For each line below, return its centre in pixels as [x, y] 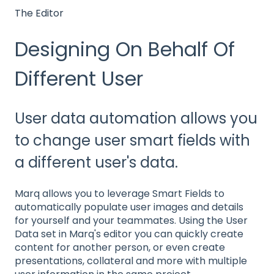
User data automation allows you [136, 118]
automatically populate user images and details [129, 207]
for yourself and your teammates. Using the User [131, 221]
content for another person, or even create [120, 248]
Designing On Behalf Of [125, 50]
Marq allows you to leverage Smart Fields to [120, 194]
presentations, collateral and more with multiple [131, 261]
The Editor [39, 13]
